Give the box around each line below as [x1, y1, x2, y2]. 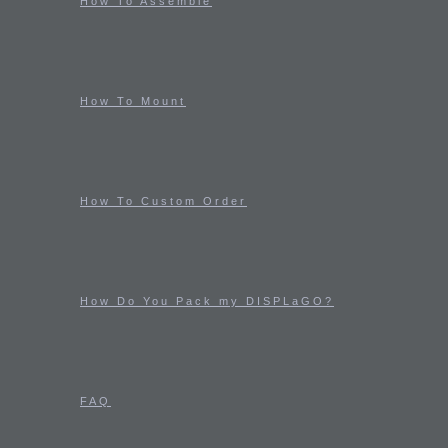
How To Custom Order [80, 195, 247, 207]
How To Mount [80, 95, 186, 107]
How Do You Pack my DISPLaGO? [80, 295, 334, 307]
